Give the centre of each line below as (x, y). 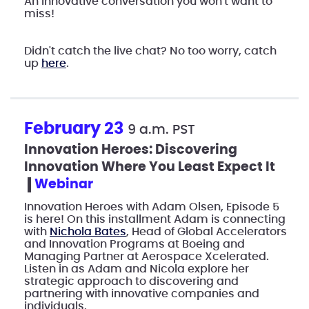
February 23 (76, 129)
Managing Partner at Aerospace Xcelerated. (147, 256)
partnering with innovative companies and (142, 293)
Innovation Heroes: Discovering (131, 150)
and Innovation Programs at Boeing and (134, 244)
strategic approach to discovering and (131, 281)
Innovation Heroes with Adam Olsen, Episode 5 (152, 207)
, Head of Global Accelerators (207, 231)
